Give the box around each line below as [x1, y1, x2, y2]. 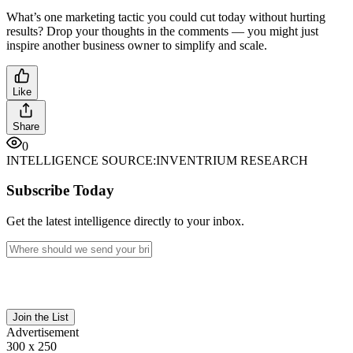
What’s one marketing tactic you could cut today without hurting [6, 9, 325, 24]
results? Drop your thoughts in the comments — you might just [6, 24, 318, 38]
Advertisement [6, 325, 79, 339]
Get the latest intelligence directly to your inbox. [6, 214, 244, 228]
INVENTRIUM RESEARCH [156, 153, 308, 167]
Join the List [13, 311, 69, 323]
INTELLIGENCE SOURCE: [6, 153, 156, 167]
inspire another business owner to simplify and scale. [6, 38, 267, 52]
